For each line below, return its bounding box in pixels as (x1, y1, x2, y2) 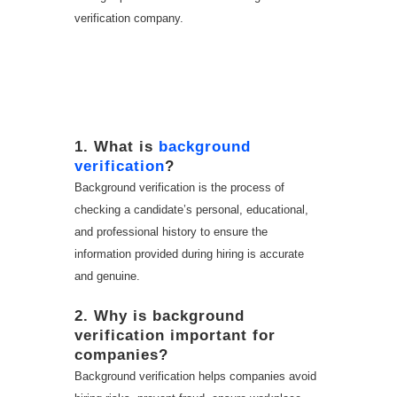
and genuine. (74, 269, 140, 283)
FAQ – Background (74, 47, 273, 73)
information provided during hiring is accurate (74, 246, 304, 261)
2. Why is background (74, 307, 245, 324)
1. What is (74, 137, 159, 155)
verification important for (74, 326, 276, 344)
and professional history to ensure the (74, 224, 268, 238)
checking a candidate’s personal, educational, (74, 202, 308, 216)
